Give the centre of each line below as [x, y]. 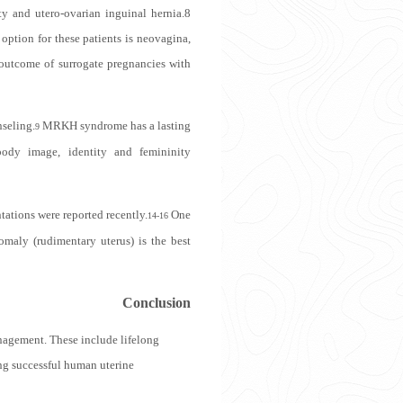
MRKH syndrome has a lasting [115, 125]
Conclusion [157, 302]
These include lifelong [104, 339]
